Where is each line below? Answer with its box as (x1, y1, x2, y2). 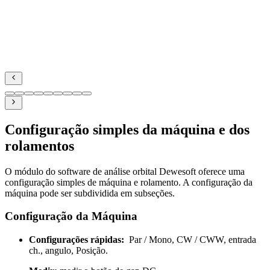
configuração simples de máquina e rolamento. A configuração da (5, 177, 253, 187)
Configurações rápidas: (29, 234, 124, 245)
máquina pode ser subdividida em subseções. (5, 187, 175, 198)
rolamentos (5, 137, 74, 154)
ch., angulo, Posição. (29, 245, 108, 256)
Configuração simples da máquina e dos (5, 121, 250, 137)
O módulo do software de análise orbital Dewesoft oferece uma (5, 166, 245, 177)
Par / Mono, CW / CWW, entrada (124, 234, 256, 245)
